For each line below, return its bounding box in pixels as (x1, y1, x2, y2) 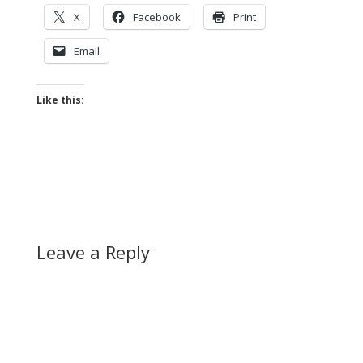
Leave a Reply (36, 240, 150, 264)
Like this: (36, 93, 84, 107)
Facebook (132, 10, 181, 24)
